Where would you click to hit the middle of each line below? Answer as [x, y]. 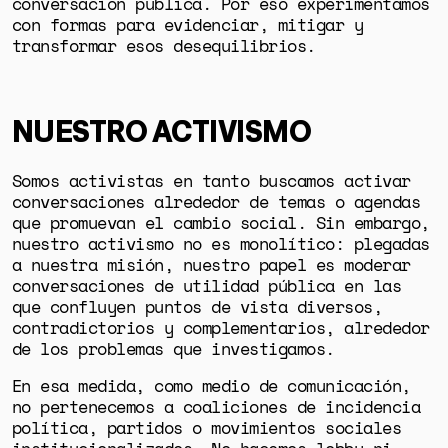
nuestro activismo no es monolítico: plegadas [220, 243]
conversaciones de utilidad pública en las [206, 285]
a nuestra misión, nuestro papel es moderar [211, 264]
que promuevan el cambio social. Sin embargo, [220, 222]
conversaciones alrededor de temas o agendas [216, 201]
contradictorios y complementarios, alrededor [220, 327]
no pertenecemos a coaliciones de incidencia [216, 407]
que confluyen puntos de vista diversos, [197, 306]
